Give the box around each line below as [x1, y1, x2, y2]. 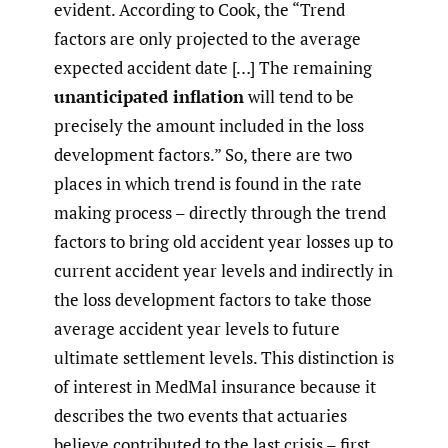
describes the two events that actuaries [54, 404, 347, 428]
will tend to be [244, 85, 354, 109]
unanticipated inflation [54, 85, 244, 109]
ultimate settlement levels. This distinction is [54, 346, 394, 370]
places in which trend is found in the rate [54, 172, 362, 196]
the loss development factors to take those [54, 288, 372, 312]
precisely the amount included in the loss [54, 114, 364, 138]
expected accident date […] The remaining [54, 56, 372, 80]
